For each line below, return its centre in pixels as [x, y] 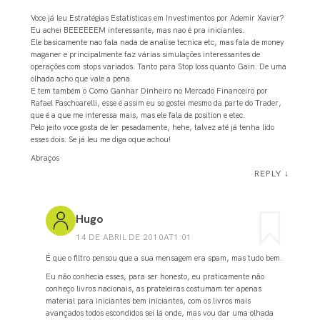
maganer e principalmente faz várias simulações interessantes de [145, 55]
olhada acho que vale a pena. [81, 79]
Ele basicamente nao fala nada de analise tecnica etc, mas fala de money [157, 42]
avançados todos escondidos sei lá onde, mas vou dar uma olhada [160, 313]
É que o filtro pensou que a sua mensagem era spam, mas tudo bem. [164, 258]
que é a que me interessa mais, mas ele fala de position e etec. [137, 115]
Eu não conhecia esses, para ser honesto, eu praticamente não [155, 277]
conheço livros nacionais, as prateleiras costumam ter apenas [154, 289]
